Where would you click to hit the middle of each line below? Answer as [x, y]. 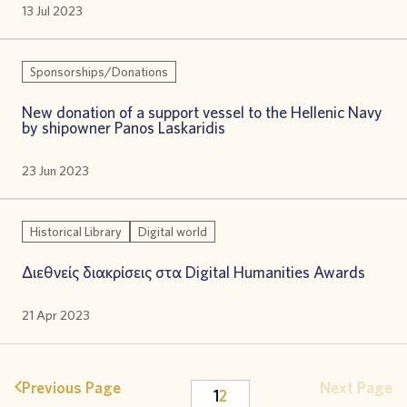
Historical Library [76, 232]
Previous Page [71, 388]
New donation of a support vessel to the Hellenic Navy [202, 113]
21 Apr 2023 [56, 315]
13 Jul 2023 [52, 11]
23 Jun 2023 [55, 171]
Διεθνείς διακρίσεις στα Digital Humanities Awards [194, 273]
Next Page [356, 388]
